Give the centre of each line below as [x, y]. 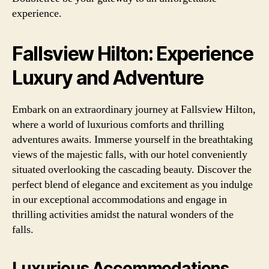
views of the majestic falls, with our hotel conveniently [130, 154]
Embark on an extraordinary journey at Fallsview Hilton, [134, 109]
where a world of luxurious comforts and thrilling [118, 124]
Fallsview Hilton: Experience [133, 53]
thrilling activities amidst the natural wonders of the [123, 214]
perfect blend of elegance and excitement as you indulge [132, 184]
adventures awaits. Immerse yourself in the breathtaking [132, 139]
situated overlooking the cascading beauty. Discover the [132, 169]
